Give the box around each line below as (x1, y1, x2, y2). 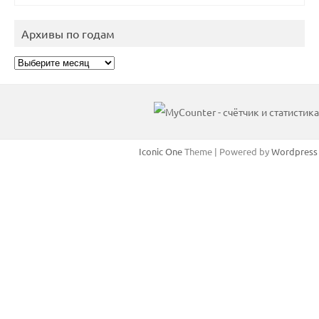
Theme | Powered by (182, 145, 271, 158)
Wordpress (271, 145, 318, 158)
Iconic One (139, 145, 182, 158)
